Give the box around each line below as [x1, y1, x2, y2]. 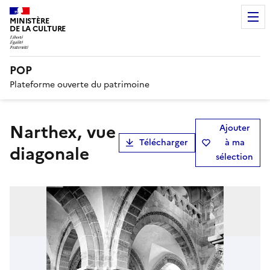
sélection [216, 150, 253, 163]
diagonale [10, 140, 89, 166]
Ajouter [219, 121, 250, 134]
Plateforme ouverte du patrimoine [10, 78, 149, 91]
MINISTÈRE [10, 15, 49, 27]
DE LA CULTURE [10, 23, 66, 34]
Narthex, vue [10, 119, 24, 145]
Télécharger [139, 136, 188, 149]
